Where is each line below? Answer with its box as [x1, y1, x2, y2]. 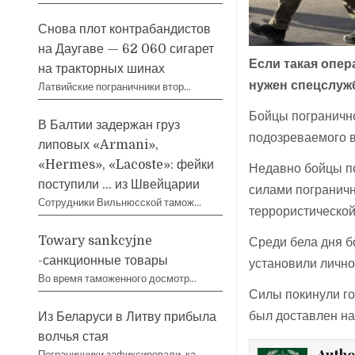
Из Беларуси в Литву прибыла [38, 309, 217, 324]
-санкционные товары [38, 253, 169, 268]
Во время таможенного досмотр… [38, 272, 197, 284]
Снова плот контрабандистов [38, 21, 212, 36]
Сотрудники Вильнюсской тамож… [38, 196, 202, 208]
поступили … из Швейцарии [38, 177, 200, 192]
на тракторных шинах [38, 61, 166, 76]
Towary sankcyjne [38, 233, 153, 248]
